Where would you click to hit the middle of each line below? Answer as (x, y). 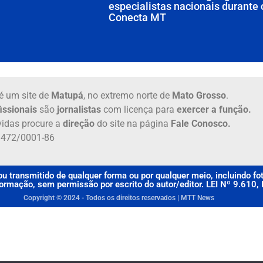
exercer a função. (214, 110)
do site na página (132, 124)
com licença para (139, 110)
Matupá (67, 96)
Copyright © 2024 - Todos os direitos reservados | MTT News (119, 198)
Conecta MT (137, 18)
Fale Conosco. (200, 124)
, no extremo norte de (127, 96)
